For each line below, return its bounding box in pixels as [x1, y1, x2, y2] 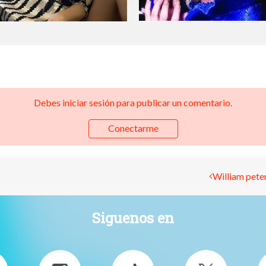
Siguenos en [92, 208, 174, 228]
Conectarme [107, 122, 159, 134]
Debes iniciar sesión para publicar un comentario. [34, 96, 232, 108]
